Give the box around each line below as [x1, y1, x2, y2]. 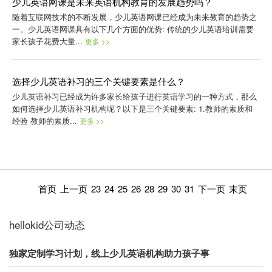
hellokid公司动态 [9, 217, 85, 233]
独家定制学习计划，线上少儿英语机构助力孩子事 [9, 246, 209, 260]
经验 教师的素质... [12, 115, 80, 127]
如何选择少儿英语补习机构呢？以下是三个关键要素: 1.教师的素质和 [12, 103, 253, 115]
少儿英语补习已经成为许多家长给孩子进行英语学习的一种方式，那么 [12, 90, 257, 103]
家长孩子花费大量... [12, 35, 85, 47]
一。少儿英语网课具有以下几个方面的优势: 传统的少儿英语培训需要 [12, 23, 254, 35]
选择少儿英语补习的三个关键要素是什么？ [12, 75, 185, 88]
